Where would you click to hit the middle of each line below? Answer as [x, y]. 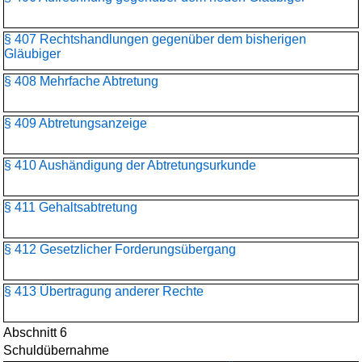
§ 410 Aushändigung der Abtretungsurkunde [130, 165]
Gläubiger [32, 54]
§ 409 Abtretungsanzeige [76, 123]
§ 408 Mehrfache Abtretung [81, 81]
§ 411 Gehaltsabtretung [71, 207]
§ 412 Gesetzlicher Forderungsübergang [120, 249]
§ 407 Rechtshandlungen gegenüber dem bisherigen [155, 39]
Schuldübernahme [56, 350]
